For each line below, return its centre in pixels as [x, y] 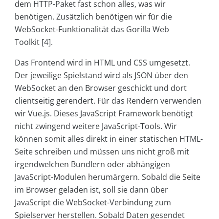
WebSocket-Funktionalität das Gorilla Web [92, 30]
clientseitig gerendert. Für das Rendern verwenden [108, 101]
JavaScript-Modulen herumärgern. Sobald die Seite [108, 177]
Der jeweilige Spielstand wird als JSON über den [101, 76]
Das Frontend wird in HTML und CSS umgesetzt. [102, 63]
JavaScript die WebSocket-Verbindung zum [93, 203]
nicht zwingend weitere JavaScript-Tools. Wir [96, 126]
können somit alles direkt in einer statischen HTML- [109, 139]
